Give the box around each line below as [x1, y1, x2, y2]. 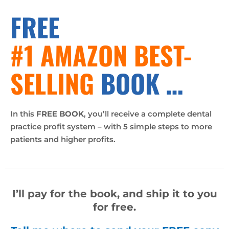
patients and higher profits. [10, 134, 116, 144]
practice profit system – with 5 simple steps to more [10, 121, 212, 131]
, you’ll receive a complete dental [84, 108, 212, 119]
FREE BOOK [36, 108, 84, 119]
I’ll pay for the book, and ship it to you [12, 187, 217, 200]
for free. [93, 200, 136, 213]
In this [10, 108, 36, 119]
